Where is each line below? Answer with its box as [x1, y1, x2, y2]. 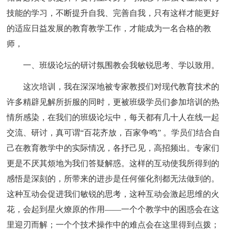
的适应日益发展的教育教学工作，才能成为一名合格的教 [7, 24, 212, 33]
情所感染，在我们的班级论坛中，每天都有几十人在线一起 [7, 112, 220, 122]
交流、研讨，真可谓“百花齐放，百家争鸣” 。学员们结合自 [7, 128, 221, 137]
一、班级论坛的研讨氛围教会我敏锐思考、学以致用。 [23, 60, 220, 70]
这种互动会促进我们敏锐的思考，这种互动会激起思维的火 [7, 189, 220, 198]
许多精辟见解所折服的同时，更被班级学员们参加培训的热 [7, 97, 220, 106]
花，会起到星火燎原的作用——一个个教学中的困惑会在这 [7, 204, 220, 214]
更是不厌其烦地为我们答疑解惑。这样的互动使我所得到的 [7, 158, 220, 168]
